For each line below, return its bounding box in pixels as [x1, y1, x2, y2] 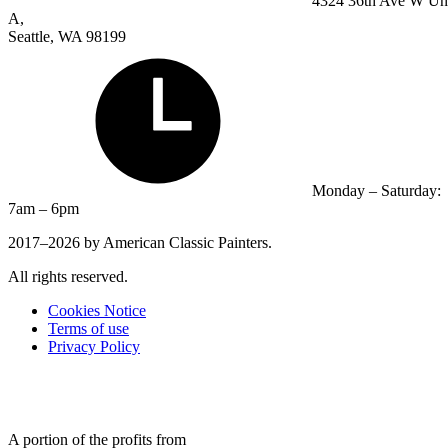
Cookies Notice [48, 301, 146, 319]
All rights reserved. [8, 267, 128, 285]
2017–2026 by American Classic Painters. [8, 233, 272, 251]
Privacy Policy [48, 337, 140, 355]
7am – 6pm [8, 199, 79, 217]
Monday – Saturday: [312, 181, 441, 199]
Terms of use [48, 319, 129, 337]
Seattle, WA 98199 [8, 27, 126, 45]
